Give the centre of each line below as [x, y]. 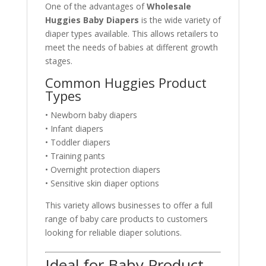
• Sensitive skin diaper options [102, 183]
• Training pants [75, 156]
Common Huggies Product [126, 82]
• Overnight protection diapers [102, 169]
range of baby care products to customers [126, 218]
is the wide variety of [180, 20]
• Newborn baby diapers [91, 115]
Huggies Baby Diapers [92, 20]
